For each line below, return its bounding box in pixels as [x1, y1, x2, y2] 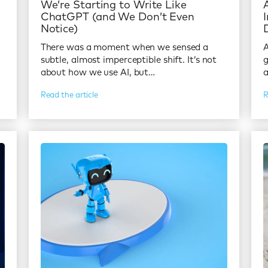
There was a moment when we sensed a [40, 42, 209, 52]
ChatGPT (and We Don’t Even [40, 11, 195, 23]
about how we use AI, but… [40, 68, 156, 77]
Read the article [40, 91, 99, 99]
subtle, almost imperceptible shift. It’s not [40, 55, 217, 65]
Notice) [40, 23, 78, 35]
